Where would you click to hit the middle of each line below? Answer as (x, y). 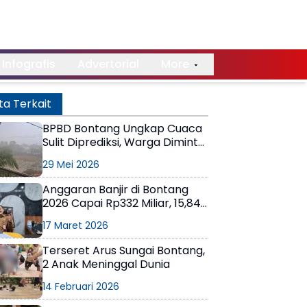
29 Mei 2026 (71, 164)
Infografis (28, 64)
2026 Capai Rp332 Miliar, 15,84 (122, 203)
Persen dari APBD (89, 217)
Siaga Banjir (73, 156)
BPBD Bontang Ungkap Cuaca (122, 128)
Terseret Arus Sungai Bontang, (124, 250)
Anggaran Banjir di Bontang (115, 189)
